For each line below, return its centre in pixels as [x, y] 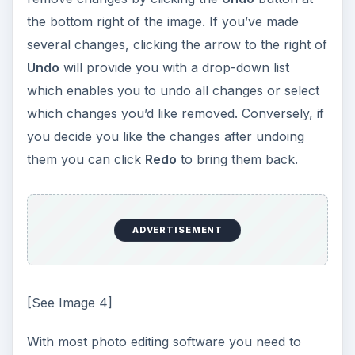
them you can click [86, 159]
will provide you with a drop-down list [174, 67]
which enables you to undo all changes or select [173, 90]
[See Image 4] [69, 303]
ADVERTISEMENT [177, 230]
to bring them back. [237, 159]
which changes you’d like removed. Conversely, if [175, 113]
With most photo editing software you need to [164, 342]
